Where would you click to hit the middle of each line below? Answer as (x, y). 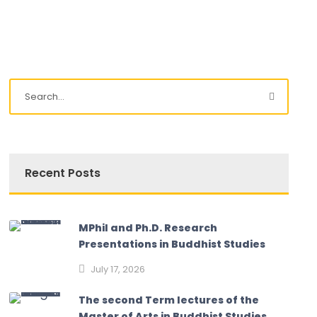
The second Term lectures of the (169, 300)
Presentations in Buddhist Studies (172, 244)
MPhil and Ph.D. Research (148, 228)
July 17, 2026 (118, 270)
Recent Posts (63, 173)
